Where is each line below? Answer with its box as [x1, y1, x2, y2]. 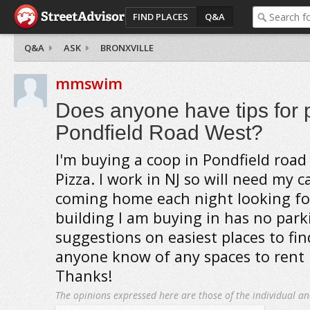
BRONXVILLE [100, 42, 154, 54]
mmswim [55, 73, 122, 93]
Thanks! [55, 266, 112, 286]
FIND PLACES [132, 10, 188, 23]
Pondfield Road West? [55, 121, 263, 144]
